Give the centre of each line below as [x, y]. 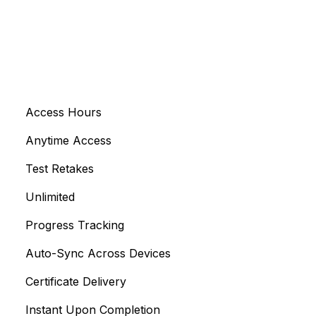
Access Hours [63, 112]
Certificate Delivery [76, 281]
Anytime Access [68, 140]
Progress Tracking [75, 225]
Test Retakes [60, 168]
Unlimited [50, 196]
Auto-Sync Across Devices [98, 253]
